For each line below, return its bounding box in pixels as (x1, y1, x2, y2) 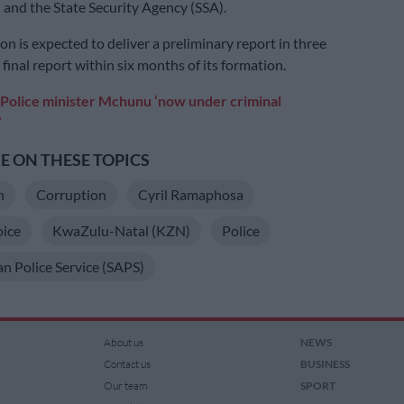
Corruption (35, 186, 106, 204)
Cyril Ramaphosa (137, 186, 243, 204)
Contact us (104, 357, 151, 372)
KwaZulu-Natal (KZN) (51, 222, 190, 240)
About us (104, 335, 144, 350)
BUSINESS (299, 357, 350, 372)
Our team (104, 379, 149, 393)
